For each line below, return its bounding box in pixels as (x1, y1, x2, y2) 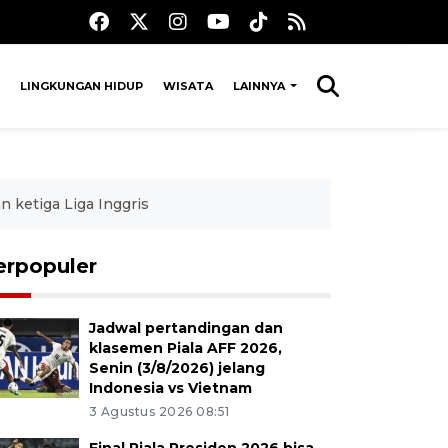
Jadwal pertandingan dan (88, 319, 283, 337)
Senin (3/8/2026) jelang (88, 359, 265, 377)
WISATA (162, 79, 213, 93)
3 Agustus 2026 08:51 (88, 404, 230, 419)
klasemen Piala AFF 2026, (88, 339, 282, 357)
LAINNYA (232, 79, 288, 93)
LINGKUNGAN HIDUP (19, 79, 143, 93)
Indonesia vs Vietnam (88, 379, 252, 397)
